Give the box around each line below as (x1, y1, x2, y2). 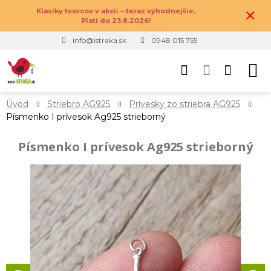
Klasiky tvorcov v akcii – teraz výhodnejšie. (36, 7, 195, 15)
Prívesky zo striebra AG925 (129, 99, 240, 109)
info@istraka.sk (73, 36, 126, 45)
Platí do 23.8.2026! (81, 16, 151, 25)
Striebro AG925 (47, 99, 110, 109)
